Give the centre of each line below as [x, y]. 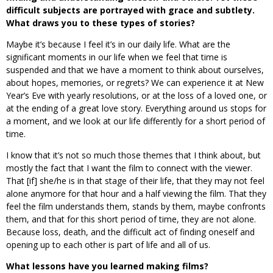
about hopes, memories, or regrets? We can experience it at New [135, 82]
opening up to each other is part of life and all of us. [108, 244]
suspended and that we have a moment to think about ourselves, [135, 69]
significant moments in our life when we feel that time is [117, 57]
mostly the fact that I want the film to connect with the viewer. [129, 168]
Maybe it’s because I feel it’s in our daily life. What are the [118, 44]
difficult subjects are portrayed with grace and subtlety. [130, 10]
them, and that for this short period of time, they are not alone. [131, 219]
